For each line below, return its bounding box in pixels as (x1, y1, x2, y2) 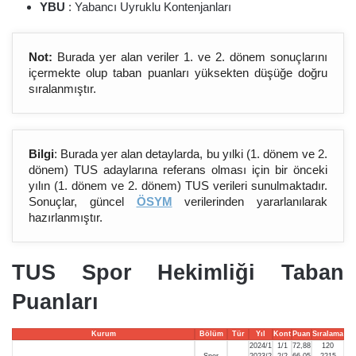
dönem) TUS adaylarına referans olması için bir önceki (29, 163, 327, 176)
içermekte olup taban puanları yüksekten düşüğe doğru (29, 66, 327, 79)
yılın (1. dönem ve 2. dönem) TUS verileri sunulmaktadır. (29, 179, 327, 192)
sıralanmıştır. (29, 82, 96, 95)
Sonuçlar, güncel (29, 195, 137, 208)
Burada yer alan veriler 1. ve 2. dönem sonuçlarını (52, 50, 327, 64)
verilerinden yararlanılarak (172, 195, 327, 208)
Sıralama (312, 329, 343, 338)
